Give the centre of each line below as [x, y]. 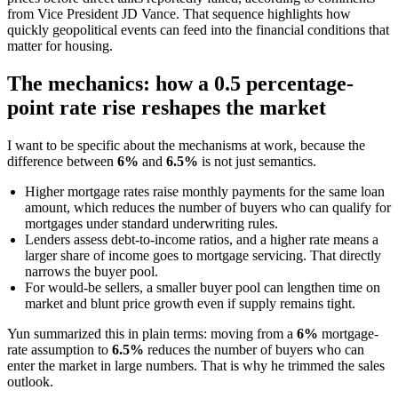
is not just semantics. [257, 162]
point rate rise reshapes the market [167, 108]
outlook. [30, 382]
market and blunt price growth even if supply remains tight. [190, 304]
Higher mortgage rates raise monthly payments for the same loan [205, 192]
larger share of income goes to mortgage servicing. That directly [203, 256]
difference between [62, 162]
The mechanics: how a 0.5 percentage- [180, 84]
